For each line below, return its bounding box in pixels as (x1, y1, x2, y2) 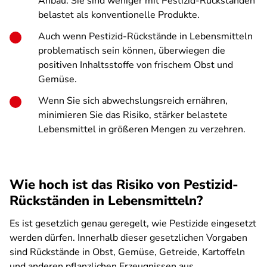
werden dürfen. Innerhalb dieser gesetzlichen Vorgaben (10, 231, 247, 244)
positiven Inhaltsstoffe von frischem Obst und (38, 58, 233, 72)
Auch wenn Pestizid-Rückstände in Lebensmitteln (38, 30, 253, 43)
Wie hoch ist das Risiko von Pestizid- (10, 176, 238, 194)
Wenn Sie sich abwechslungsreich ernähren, (38, 94, 228, 107)
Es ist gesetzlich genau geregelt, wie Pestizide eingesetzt (10, 217, 256, 230)
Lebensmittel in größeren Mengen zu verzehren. (38, 123, 246, 136)
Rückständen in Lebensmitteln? (10, 192, 203, 210)
